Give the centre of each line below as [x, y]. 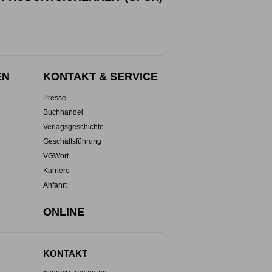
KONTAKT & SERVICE [101, 76]
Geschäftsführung [73, 141]
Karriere [57, 171]
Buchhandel [63, 112]
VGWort [56, 156]
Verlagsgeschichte [74, 127]
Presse [55, 98]
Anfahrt [55, 185]
